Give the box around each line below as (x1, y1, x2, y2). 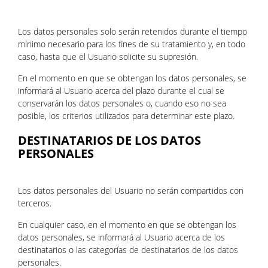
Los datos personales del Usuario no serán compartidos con (18, 185, 243, 196)
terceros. (18, 197, 51, 209)
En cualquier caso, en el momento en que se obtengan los (18, 219, 236, 230)
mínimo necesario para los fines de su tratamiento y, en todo (18, 38, 245, 50)
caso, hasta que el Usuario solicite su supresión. (18, 51, 198, 62)
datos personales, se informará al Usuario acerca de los (18, 232, 225, 243)
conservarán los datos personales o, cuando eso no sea (18, 98, 226, 109)
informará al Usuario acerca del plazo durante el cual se (18, 85, 224, 96)
